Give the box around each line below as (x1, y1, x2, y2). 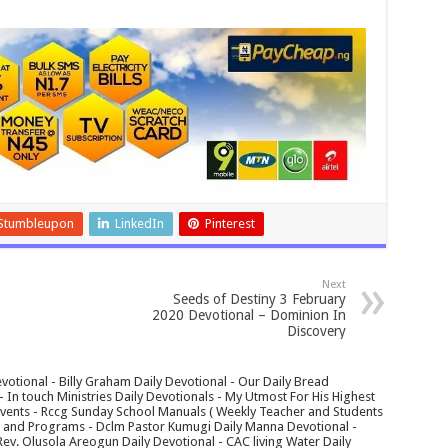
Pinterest (204, 216, 255, 232)
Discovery (286, 323, 346, 340)
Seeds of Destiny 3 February (172, 291, 346, 308)
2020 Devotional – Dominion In (151, 307, 346, 324)
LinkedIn (114, 216, 164, 232)
